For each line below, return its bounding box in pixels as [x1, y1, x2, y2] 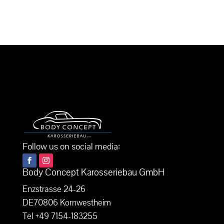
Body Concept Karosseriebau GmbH [22, 165, 165, 179]
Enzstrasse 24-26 [22, 183, 85, 195]
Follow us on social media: [22, 140, 120, 152]
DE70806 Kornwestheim [22, 196, 111, 208]
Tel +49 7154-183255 [22, 210, 97, 222]
